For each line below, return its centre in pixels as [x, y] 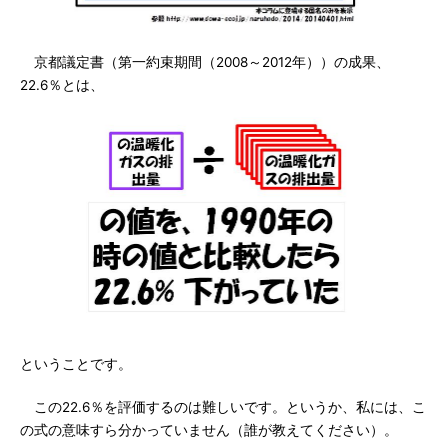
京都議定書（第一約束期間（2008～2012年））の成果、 [205, 62]
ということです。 [76, 364]
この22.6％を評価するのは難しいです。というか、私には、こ [223, 407]
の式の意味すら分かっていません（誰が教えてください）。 [209, 430]
